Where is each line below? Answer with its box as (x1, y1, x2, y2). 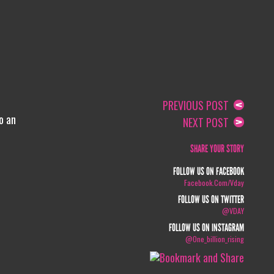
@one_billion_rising (185, 234, 245, 244)
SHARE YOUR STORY (190, 143, 245, 155)
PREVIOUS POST (163, 97, 234, 113)
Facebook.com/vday (184, 177, 245, 188)
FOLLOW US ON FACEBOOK (173, 165, 245, 178)
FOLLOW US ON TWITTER (178, 193, 245, 206)
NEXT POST (183, 114, 234, 130)
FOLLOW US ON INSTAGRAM (169, 221, 245, 234)
